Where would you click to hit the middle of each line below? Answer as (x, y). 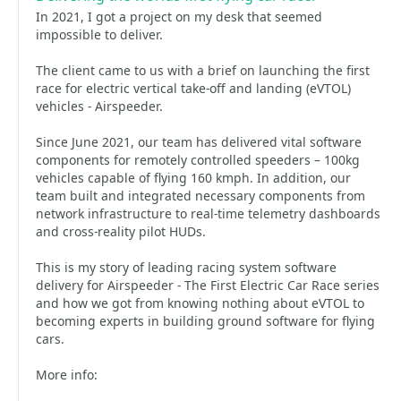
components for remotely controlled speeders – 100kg (198, 160)
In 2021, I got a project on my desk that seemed (179, 17)
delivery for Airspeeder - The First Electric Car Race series (208, 285)
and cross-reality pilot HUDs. (121, 231)
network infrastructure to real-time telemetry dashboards (208, 213)
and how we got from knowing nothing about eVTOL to (200, 303)
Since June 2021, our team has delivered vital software (199, 142)
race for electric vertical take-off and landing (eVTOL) (193, 88)
